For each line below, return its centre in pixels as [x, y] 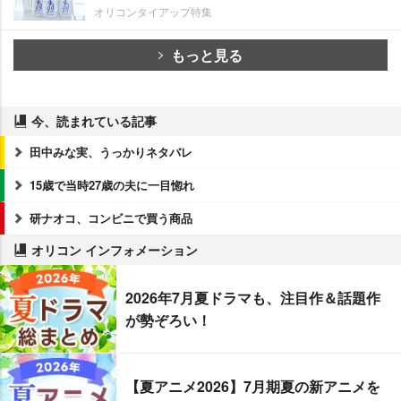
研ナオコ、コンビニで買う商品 [111, 218]
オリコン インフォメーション [115, 250]
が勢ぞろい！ [168, 320]
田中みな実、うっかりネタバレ [111, 152]
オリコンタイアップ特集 [153, 12]
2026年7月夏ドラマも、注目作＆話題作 [253, 298]
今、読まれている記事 [94, 121]
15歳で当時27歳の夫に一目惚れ [112, 185]
